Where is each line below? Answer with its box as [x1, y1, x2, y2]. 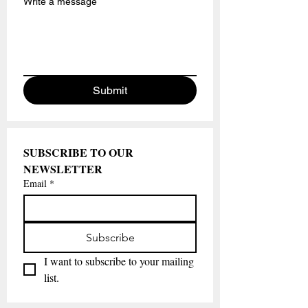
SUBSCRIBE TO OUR [23, 144, 133, 160]
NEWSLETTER [23, 161, 102, 177]
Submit [92, 84, 127, 97]
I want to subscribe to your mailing [44, 254, 194, 268]
